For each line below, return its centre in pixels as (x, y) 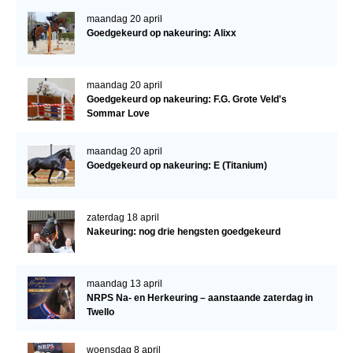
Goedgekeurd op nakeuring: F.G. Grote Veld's (186, 100)
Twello (100, 312)
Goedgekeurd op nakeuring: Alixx (161, 33)
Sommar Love (118, 114)
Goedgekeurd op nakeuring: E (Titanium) (176, 166)
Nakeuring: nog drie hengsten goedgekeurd (183, 232)
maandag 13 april (124, 284)
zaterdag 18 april (123, 218)
